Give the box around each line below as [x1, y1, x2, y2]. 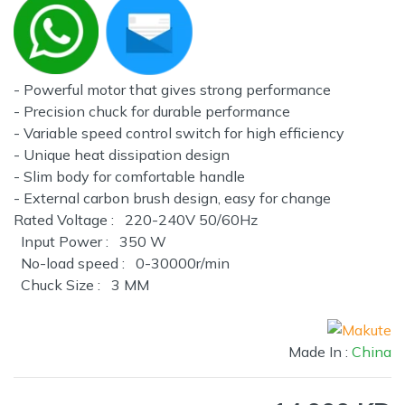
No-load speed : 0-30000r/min [14, 254, 230, 273]
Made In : [288, 343, 352, 362]
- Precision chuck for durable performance [14, 102, 290, 121]
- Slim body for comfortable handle [14, 167, 245, 186]
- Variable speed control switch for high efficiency [14, 124, 344, 143]
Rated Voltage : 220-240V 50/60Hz [14, 211, 258, 230]
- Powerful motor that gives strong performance [14, 80, 331, 99]
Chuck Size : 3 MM [14, 276, 149, 295]
